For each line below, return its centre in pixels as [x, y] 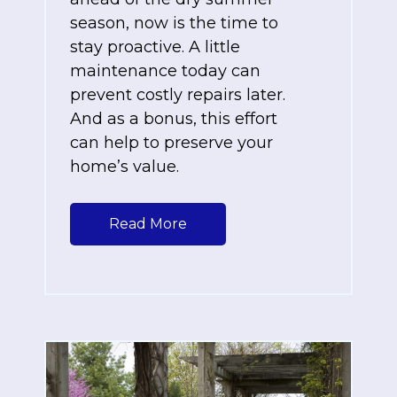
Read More [148, 224]
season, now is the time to [174, 23]
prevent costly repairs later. [178, 95]
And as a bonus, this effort [174, 119]
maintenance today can [165, 71]
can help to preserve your [171, 143]
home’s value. [125, 167]
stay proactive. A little [155, 47]
